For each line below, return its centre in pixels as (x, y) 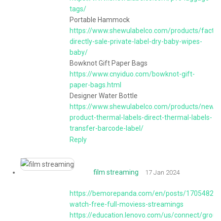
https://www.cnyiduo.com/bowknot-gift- (132, 74)
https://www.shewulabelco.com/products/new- (143, 107)
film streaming (116, 172)
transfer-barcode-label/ (107, 128)
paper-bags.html (95, 85)
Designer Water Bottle (104, 96)
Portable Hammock (100, 20)
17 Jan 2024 (162, 173)
